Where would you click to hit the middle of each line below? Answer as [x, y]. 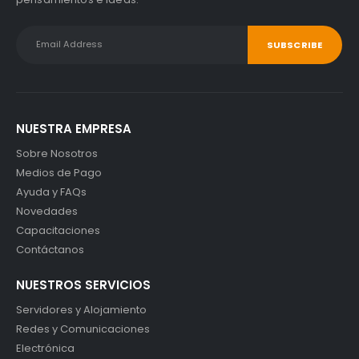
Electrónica [45, 348]
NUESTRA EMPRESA [74, 128]
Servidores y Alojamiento [81, 309]
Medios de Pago [59, 172]
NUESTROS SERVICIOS [83, 284]
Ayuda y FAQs [51, 192]
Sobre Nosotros [57, 153]
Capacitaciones [58, 230]
